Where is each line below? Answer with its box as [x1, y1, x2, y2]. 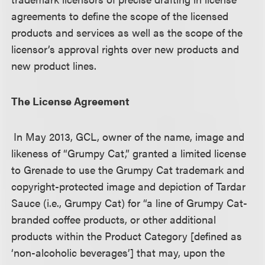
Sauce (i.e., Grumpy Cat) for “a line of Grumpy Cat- [11, 195, 248, 210]
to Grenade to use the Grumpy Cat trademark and [11, 162, 245, 177]
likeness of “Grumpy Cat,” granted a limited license [11, 146, 247, 160]
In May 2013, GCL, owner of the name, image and [14, 129, 245, 144]
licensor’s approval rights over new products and [11, 41, 240, 56]
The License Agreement [11, 93, 130, 108]
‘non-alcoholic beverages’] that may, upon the [11, 245, 225, 260]
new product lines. [11, 58, 97, 73]
